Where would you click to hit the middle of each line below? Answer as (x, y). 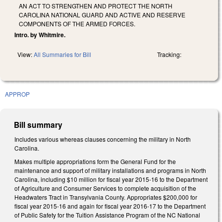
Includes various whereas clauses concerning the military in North (103, 139)
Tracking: (169, 54)
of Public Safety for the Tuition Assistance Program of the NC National (107, 215)
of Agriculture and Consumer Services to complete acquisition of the (105, 188)
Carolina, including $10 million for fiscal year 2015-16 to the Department (111, 179)
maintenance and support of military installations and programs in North (110, 170)
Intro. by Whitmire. (40, 34)
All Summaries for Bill (62, 54)
